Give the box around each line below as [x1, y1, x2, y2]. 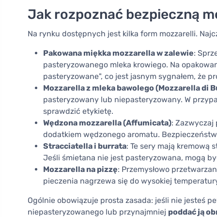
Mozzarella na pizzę [43, 165, 118, 174]
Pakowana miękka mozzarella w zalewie [43, 48, 194, 58]
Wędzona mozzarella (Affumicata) [43, 118, 171, 128]
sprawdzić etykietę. [43, 107, 113, 116]
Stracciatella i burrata [43, 141, 126, 151]
